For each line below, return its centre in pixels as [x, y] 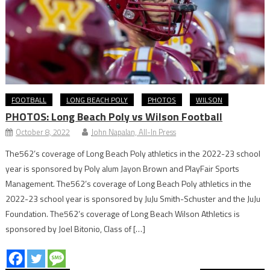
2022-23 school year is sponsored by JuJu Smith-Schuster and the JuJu [133, 198]
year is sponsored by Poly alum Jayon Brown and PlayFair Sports [123, 168]
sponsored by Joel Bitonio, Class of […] [76, 228]
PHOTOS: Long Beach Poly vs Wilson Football [114, 116]
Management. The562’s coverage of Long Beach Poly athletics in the [129, 183]
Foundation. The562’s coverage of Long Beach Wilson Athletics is [123, 213]
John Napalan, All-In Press [134, 132]
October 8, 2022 [43, 132]
